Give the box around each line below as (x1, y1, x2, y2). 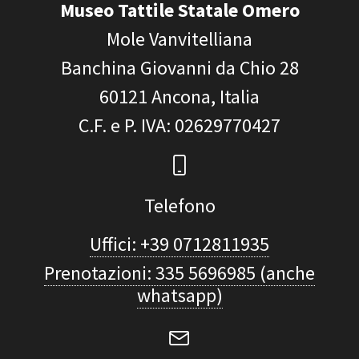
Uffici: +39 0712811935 (90, 232, 269, 257)
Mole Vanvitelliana (107, 26, 252, 52)
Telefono (143, 193, 216, 219)
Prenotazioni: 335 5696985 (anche (44, 260, 315, 286)
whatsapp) (136, 283, 223, 309)
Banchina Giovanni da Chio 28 (60, 55, 299, 81)
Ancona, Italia (151, 84, 260, 110)
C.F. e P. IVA (79, 113, 166, 139)
